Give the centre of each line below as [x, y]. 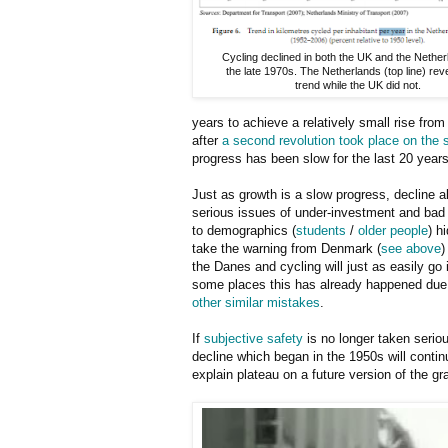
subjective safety [253, 338]
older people [393, 230]
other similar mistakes [256, 302]
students [321, 230]
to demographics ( [244, 230]
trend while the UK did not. [358, 84]
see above [411, 248]
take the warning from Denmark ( [286, 248]
